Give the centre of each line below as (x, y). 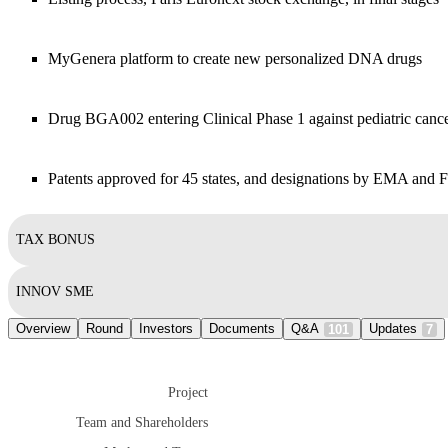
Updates (393, 329)
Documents (242, 329)
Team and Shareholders (142, 423)
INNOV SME (55, 292)
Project (188, 393)
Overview (43, 329)
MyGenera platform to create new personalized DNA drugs (235, 59)
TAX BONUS (55, 240)
